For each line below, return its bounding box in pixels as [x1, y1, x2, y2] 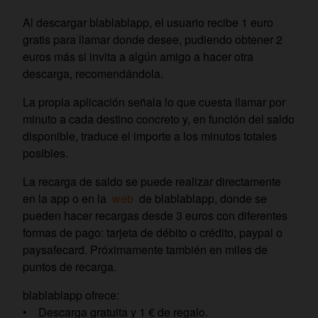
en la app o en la [23, 190, 112, 207]
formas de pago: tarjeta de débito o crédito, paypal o [23, 224, 283, 241]
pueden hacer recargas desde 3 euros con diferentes [23, 207, 287, 224]
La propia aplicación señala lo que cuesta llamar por [23, 93, 285, 110]
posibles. [23, 144, 68, 161]
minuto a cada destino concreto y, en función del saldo [23, 110, 295, 127]
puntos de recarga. [23, 258, 116, 275]
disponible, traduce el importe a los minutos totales [23, 127, 277, 144]
